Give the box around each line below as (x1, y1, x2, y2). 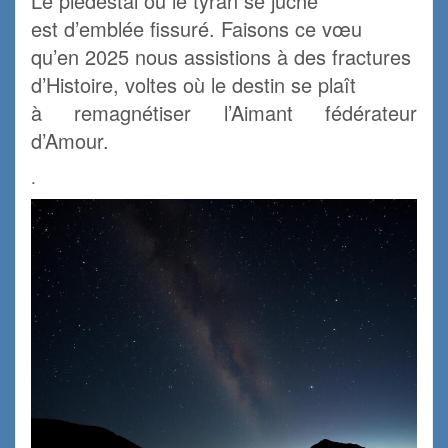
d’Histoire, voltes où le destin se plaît (31, 70, 356, 100)
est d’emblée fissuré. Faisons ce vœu (31, 14, 362, 44)
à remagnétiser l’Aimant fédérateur (31, 98, 417, 128)
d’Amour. (31, 126, 109, 156)
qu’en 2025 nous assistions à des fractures (31, 42, 411, 72)
